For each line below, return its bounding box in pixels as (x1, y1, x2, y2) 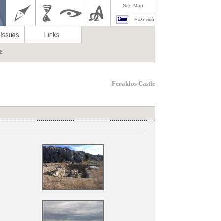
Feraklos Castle (112, 80, 155, 87)
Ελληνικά (134, 17, 154, 22)
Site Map (123, 3, 143, 8)
